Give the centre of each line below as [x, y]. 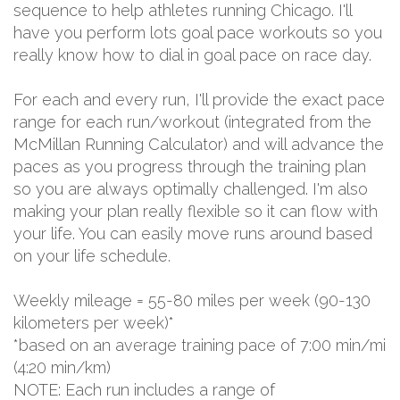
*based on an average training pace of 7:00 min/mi [200, 345]
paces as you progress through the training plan [190, 166]
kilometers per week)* [94, 322]
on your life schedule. [92, 255]
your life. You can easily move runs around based [193, 233]
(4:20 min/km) [62, 367]
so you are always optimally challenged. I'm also [191, 188]
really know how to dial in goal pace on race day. [192, 54]
